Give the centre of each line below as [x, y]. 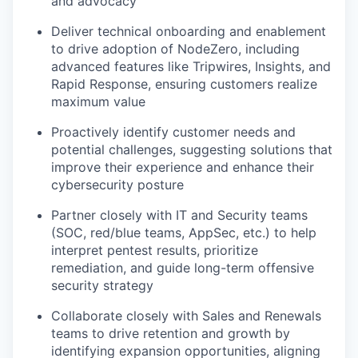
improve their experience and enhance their [183, 167]
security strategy [102, 286]
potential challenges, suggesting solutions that [192, 150]
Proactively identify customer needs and [173, 132]
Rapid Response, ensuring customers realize [184, 84]
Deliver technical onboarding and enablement [189, 32]
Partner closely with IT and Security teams [179, 215]
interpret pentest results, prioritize [155, 251]
